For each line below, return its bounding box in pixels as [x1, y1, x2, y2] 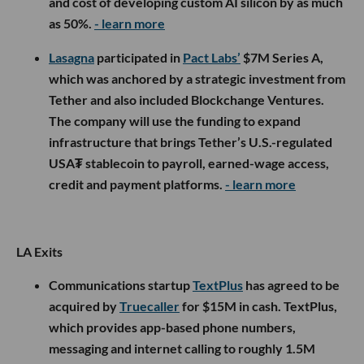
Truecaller [119, 298, 180, 314]
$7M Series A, [240, 50, 323, 66]
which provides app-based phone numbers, [49, 319, 296, 336]
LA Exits [16, 244, 63, 260]
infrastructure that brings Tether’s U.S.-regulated [49, 134, 332, 150]
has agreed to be [243, 277, 340, 293]
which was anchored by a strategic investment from [49, 71, 345, 87]
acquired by [49, 298, 119, 314]
